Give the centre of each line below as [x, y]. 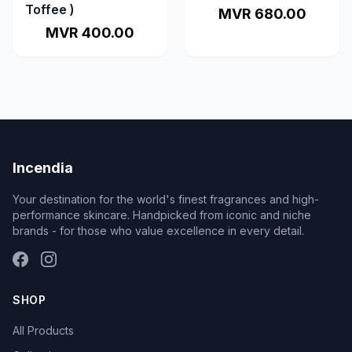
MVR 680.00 [262, 14]
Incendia [43, 168]
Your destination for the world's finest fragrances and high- [166, 199]
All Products [43, 330]
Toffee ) [50, 9]
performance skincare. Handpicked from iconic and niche [162, 215]
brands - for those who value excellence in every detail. [158, 231]
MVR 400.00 [90, 33]
